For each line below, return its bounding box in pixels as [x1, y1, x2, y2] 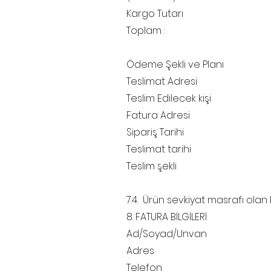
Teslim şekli [126, 159, 177, 174]
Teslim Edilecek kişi [126, 91, 211, 106]
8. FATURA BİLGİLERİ [126, 210, 207, 224]
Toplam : [126, 24, 165, 38]
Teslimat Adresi [126, 74, 197, 89]
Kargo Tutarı [126, 7, 183, 21]
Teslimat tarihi [126, 142, 191, 157]
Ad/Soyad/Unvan [126, 227, 207, 241]
